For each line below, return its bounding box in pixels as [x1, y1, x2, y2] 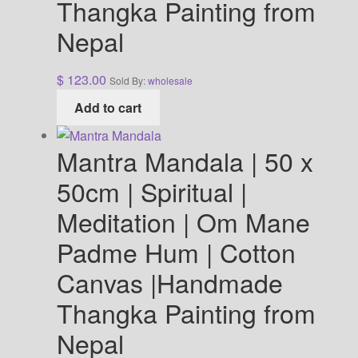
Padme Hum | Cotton [56, 233, 296, 270]
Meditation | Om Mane [56, 202, 310, 240]
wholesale [147, 74, 193, 88]
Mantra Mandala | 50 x [56, 141, 313, 179]
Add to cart [74, 98, 142, 117]
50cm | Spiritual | [56, 172, 247, 209]
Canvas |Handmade [56, 263, 283, 300]
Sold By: [109, 74, 148, 88]
